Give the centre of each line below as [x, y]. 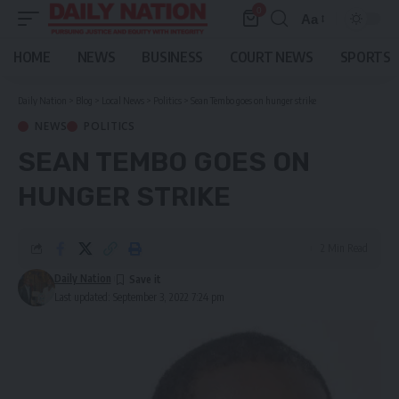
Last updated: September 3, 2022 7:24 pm [139, 297]
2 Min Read [344, 248]
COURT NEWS [271, 57]
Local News [123, 100]
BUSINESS [172, 57]
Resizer [323, 51]
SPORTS [365, 57]
